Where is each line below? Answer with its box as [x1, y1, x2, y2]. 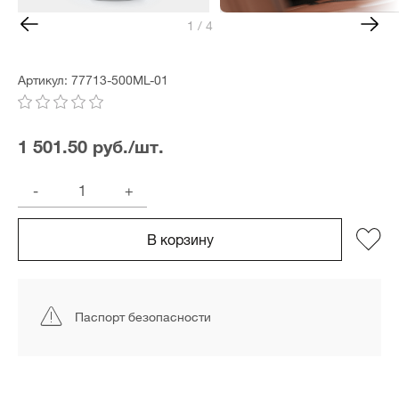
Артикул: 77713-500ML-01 [18, 65, 168, 90]
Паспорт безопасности [75, 303, 211, 328]
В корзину [146, 224, 214, 251]
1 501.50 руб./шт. [18, 126, 164, 161]
